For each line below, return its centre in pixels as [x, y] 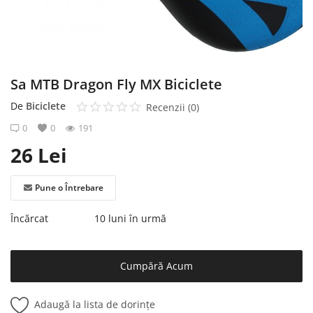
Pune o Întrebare [69, 187]
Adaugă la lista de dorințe [95, 304]
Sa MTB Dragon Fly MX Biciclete [116, 84]
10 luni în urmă [130, 218]
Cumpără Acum [156, 265]
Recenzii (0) [173, 107]
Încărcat [29, 218]
